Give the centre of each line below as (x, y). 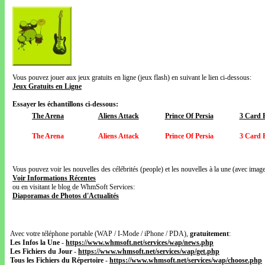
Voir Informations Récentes (54, 178)
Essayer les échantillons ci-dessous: (65, 104)
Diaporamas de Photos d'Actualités (66, 196)
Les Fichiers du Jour (41, 251)
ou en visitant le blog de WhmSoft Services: (74, 187)
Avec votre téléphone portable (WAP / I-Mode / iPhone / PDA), (100, 234)
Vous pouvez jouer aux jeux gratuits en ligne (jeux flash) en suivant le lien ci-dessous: (132, 77)
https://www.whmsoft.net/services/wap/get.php (149, 251)
